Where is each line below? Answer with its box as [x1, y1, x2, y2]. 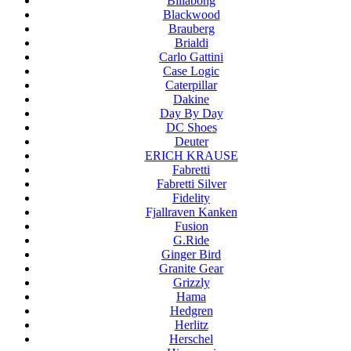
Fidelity [172, 191, 210, 205]
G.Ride [173, 233, 209, 248]
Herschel [169, 332, 213, 346]
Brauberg [168, 22, 215, 36]
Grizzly [172, 276, 210, 290]
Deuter [174, 135, 208, 149]
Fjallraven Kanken [145, 205, 237, 219]
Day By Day [159, 107, 223, 121]
